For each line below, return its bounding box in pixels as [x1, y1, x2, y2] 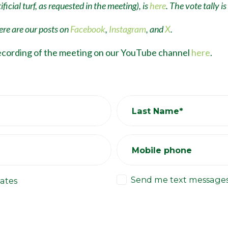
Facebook [70, 23, 105, 35]
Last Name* [132, 105, 183, 116]
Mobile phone [132, 145, 192, 155]
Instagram [108, 23, 146, 35]
